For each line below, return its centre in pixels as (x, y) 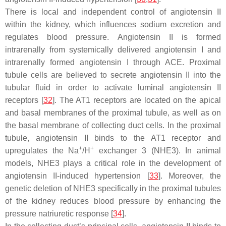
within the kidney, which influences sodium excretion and (113, 24)
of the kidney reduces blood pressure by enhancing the (113, 201)
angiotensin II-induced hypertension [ (77, 176)
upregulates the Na (42, 151)
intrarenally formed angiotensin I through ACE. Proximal (113, 62)
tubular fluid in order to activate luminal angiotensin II (113, 88)
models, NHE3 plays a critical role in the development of (113, 163)
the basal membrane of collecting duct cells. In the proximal (113, 125)
